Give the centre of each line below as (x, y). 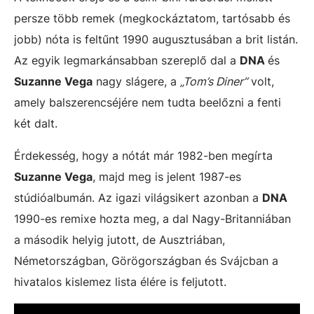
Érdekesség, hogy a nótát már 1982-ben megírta (143, 155)
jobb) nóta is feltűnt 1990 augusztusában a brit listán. (156, 39)
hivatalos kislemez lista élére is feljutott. (120, 281)
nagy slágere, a (136, 81)
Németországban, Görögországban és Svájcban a (146, 260)
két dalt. (36, 123)
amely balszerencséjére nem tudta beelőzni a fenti (148, 102)
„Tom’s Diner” (214, 81)
